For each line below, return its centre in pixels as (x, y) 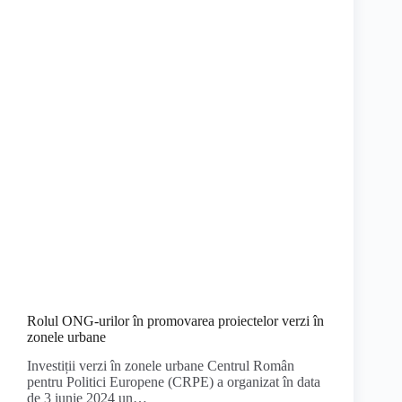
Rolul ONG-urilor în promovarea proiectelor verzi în (175, 320)
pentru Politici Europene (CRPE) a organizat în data (174, 382)
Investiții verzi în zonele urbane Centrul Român (161, 366)
